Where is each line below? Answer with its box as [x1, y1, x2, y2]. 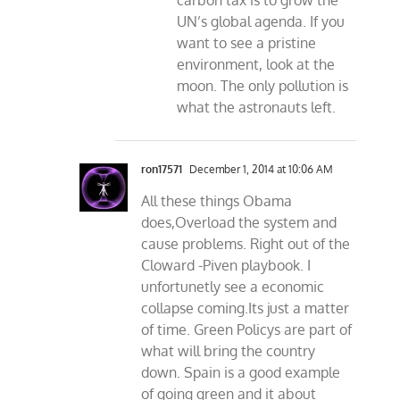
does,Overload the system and [141, 213, 337, 232]
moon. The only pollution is [177, 77, 349, 96]
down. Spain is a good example [141, 363, 341, 382]
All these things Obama [141, 192, 293, 211]
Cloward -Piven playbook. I [141, 256, 312, 275]
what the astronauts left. [177, 98, 337, 117]
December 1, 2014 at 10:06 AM [187, 162, 334, 177]
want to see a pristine [177, 34, 317, 53]
